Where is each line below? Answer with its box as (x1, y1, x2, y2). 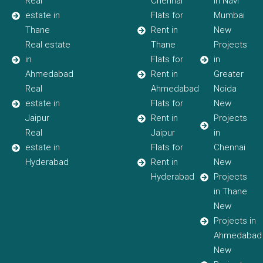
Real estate (25, 39, 70, 50)
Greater (213, 69, 244, 80)
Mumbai (213, 10, 245, 21)
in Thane (213, 186, 247, 197)
